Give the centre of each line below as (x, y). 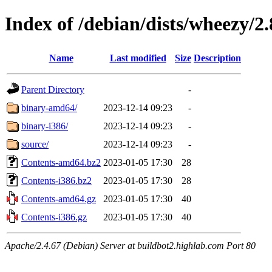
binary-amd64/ (49, 107)
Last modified (138, 58)
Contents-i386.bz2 (56, 180)
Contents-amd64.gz (59, 199)
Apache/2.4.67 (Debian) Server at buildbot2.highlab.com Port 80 (130, 245)
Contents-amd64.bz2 (61, 162)
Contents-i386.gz (54, 217)
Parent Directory (53, 89)
